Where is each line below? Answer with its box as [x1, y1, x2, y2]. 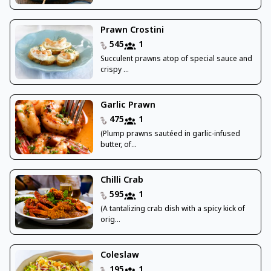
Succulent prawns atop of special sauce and [100, 54, 252, 65]
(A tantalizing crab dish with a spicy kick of [100, 204, 245, 215]
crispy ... [100, 65, 129, 76]
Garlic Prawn [100, 100, 155, 112]
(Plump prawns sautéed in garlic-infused [100, 129, 240, 140]
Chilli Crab [100, 175, 143, 187]
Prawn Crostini [100, 25, 164, 37]
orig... [100, 215, 120, 226]
